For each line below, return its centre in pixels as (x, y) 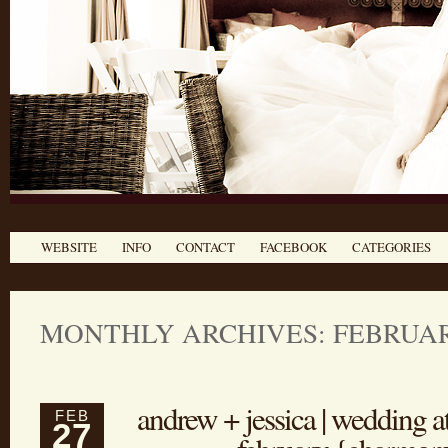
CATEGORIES (391, 247)
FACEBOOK (293, 247)
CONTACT (205, 247)
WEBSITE (68, 247)
